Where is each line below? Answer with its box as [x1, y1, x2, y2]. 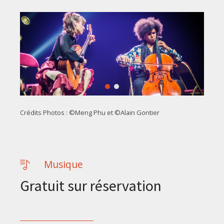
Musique [43, 157, 83, 171]
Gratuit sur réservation [19, 175, 161, 195]
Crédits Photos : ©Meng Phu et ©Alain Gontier [19, 107, 159, 117]
